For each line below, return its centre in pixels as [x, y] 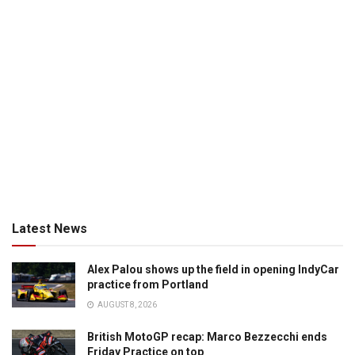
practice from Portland [148, 285]
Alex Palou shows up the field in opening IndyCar [213, 270]
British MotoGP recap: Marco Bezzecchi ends [207, 337]
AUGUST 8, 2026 [126, 305]
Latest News [50, 229]
